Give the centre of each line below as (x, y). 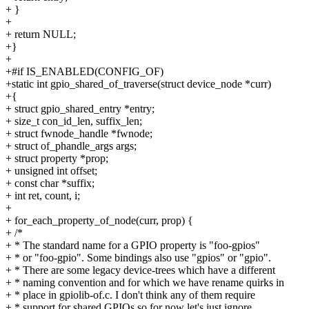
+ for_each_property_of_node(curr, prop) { (99, 220)
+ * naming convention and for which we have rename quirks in (145, 282)
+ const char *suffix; (50, 183)
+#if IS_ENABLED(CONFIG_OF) (84, 71)
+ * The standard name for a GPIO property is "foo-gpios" (133, 245)
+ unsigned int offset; (51, 170)
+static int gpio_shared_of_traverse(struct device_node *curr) (138, 83)
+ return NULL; (41, 34)
